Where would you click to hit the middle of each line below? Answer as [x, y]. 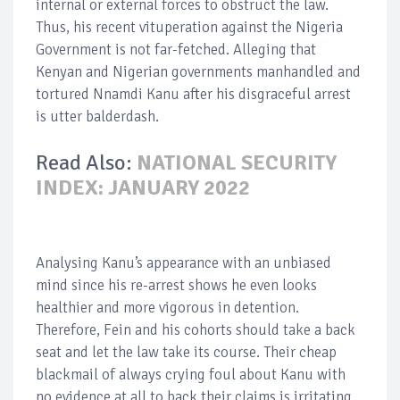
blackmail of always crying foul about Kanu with [191, 374]
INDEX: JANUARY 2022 [143, 187]
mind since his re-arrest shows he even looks [176, 285]
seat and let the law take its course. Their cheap [186, 352]
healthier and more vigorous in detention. [167, 307]
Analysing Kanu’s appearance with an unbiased [183, 262]
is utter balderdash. [99, 116]
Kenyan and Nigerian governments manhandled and [198, 71]
